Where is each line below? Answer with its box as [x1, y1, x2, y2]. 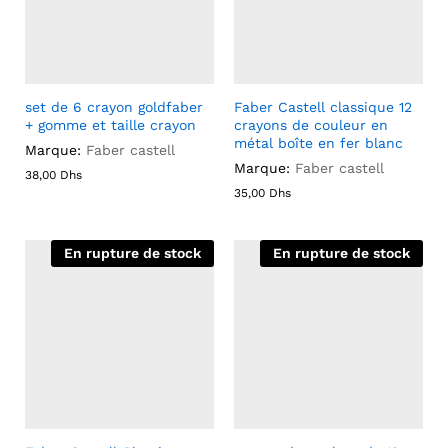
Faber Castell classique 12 [234, 98, 412, 115]
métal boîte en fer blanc [234, 134, 403, 151]
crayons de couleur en [234, 116, 388, 133]
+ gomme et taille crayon [25, 116, 196, 133]
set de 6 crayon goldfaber [25, 98, 203, 115]
